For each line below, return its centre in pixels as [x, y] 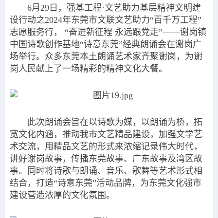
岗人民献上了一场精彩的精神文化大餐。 [89, 69]
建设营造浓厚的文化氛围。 [62, 195]
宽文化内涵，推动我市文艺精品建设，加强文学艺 [106, 134]
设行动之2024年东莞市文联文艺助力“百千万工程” [106, 20]
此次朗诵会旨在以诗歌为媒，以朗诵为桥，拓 [115, 122]
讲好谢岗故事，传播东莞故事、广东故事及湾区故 [106, 159]
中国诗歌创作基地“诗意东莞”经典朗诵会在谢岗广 [106, 44]
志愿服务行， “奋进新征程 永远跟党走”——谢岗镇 [108, 32]
